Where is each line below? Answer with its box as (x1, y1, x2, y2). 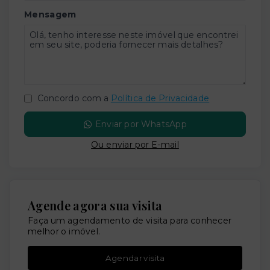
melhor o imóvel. (28, 226, 101, 237)
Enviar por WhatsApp (95, 119, 187, 130)
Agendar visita (105, 253, 165, 263)
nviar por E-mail (111, 139, 179, 151)
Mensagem (24, 9, 77, 20)
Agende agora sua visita (28, 197, 163, 214)
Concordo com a (35, 93, 109, 104)
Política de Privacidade (110, 93, 210, 104)
